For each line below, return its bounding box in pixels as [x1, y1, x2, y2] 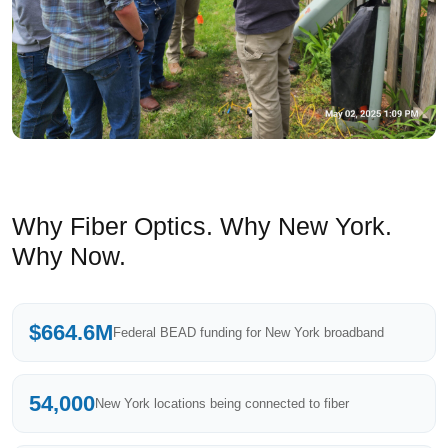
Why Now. [12, 242, 126, 271]
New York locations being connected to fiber [95, 395, 349, 411]
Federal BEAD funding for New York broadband [113, 324, 384, 340]
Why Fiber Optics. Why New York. [12, 212, 392, 241]
